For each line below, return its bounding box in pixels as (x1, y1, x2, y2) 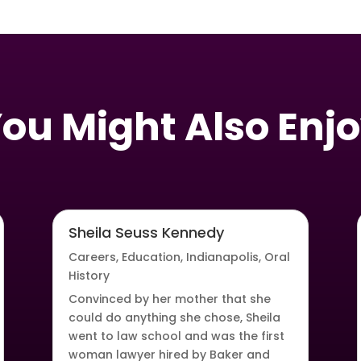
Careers (68, 249, 116, 266)
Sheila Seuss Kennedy (68, 222, 224, 243)
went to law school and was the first (68, 328, 284, 345)
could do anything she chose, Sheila (68, 309, 280, 326)
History (68, 268, 110, 284)
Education (121, 249, 180, 266)
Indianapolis (185, 249, 259, 266)
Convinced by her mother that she (68, 291, 271, 308)
